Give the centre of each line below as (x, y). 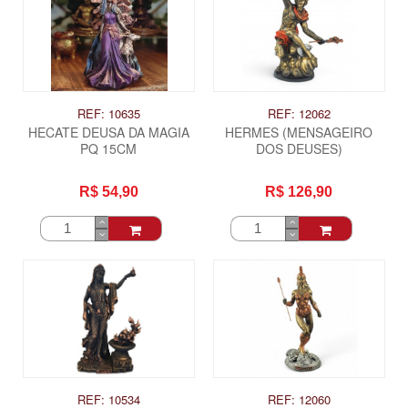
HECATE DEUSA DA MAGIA (108, 132)
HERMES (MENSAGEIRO (299, 132)
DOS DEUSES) (299, 148)
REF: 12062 (299, 113)
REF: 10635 (108, 113)
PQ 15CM (109, 148)
